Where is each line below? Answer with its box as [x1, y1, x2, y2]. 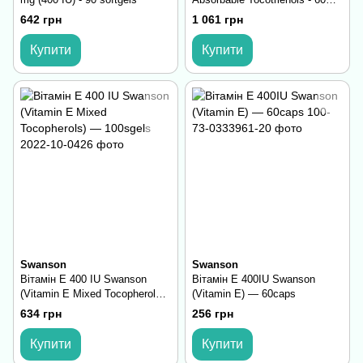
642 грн [20, 12, 62, 26]
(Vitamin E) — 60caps [192, 287, 296, 300]
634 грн [20, 307, 62, 321]
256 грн [192, 307, 233, 321]
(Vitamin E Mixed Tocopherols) [20, 287, 164, 300]
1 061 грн [192, 12, 243, 26]
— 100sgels [20, 301, 76, 314]
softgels [192, 7, 229, 20]
